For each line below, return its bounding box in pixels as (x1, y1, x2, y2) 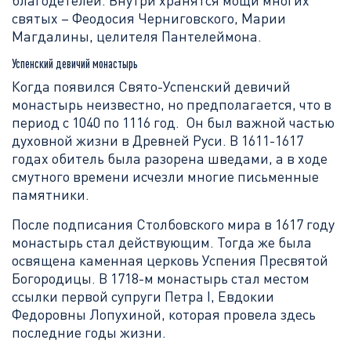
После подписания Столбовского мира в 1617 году (12, 215, 335, 233)
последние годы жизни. (12, 324, 166, 341)
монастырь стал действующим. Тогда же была (12, 233, 312, 251)
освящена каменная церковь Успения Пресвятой (12, 251, 328, 269)
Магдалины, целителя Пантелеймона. (12, 27, 262, 45)
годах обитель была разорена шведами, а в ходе (12, 150, 327, 167)
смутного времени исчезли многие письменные (12, 168, 319, 185)
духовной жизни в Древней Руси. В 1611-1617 (12, 132, 303, 149)
